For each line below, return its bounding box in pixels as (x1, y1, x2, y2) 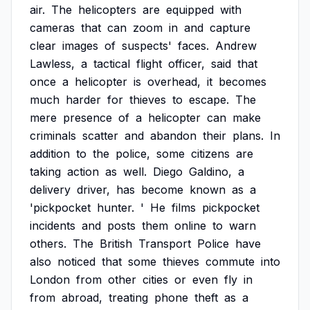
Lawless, (30, 57, 75, 71)
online (174, 219, 206, 232)
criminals (30, 129, 76, 143)
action (67, 165, 99, 179)
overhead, (147, 75, 201, 89)
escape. (189, 93, 229, 107)
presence (63, 111, 112, 125)
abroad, (62, 291, 102, 304)
